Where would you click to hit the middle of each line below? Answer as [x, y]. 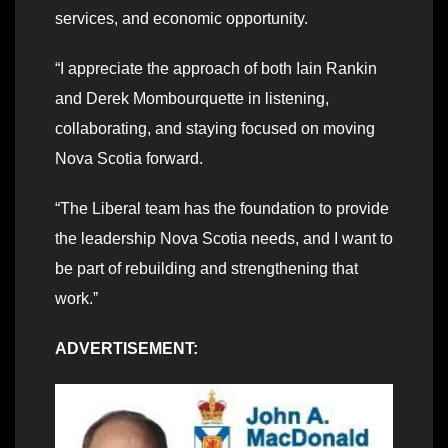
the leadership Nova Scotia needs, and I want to [224, 239]
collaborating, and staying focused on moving [215, 129]
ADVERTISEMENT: [126, 349]
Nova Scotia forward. [129, 159]
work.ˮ [76, 299]
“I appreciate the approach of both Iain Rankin [216, 69]
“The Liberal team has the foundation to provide [222, 209]
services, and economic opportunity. [181, 19]
